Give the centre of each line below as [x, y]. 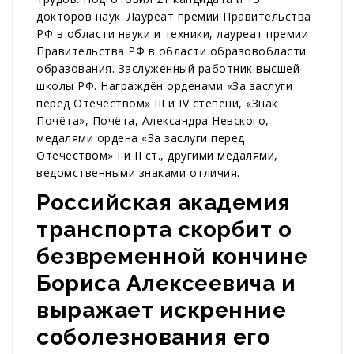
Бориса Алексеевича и [166, 284]
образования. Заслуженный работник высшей [168, 69]
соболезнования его [153, 337]
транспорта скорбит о [164, 230]
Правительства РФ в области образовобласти [171, 51]
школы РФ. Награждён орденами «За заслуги [164, 86]
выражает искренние [161, 311]
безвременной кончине [172, 257]
